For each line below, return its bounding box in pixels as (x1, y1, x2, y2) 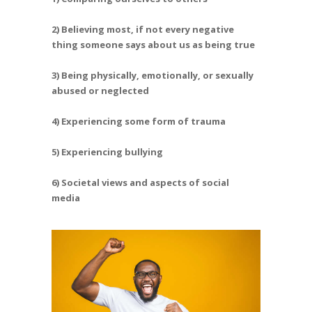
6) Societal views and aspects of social (52, 175, 229, 189)
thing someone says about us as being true (52, 38, 257, 51)
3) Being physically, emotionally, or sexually (52, 68, 253, 81)
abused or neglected (52, 84, 149, 97)
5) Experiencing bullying (52, 145, 165, 158)
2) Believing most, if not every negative (52, 22, 234, 36)
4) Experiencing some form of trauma (52, 114, 228, 127)
